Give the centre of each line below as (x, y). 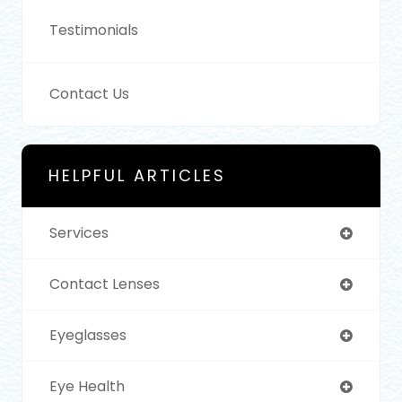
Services (79, 233)
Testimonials (94, 31)
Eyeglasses (88, 336)
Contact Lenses (105, 284)
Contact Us (89, 94)
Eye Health (87, 387)
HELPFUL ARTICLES (137, 176)
